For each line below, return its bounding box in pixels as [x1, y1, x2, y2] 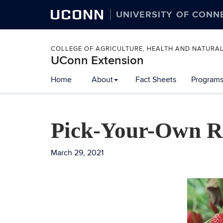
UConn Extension [51, 53, 144, 68]
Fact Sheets [135, 75, 176, 85]
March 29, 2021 [51, 148, 104, 158]
